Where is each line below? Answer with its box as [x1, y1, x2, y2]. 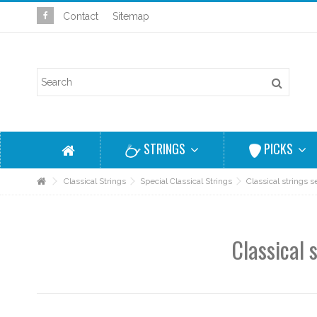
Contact [63, 11, 98, 22]
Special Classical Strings [140, 176, 232, 186]
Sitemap [113, 11, 149, 22]
